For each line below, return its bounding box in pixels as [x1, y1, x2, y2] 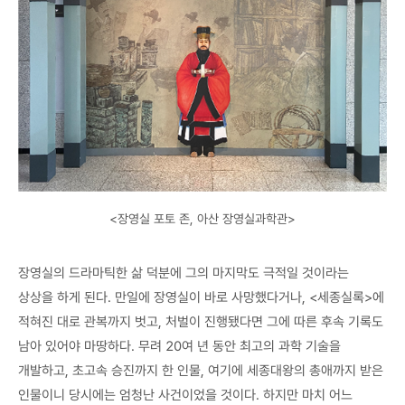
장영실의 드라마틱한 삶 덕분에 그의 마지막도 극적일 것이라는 [18, 265, 349, 282]
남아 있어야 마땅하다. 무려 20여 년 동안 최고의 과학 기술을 [18, 338, 341, 355]
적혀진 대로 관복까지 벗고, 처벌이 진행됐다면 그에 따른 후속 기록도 [18, 314, 383, 331]
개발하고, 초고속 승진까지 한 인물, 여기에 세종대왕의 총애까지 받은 [18, 363, 383, 380]
